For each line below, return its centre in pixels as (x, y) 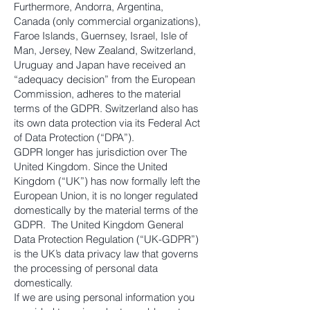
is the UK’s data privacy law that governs (106, 254)
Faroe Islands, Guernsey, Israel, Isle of (101, 36)
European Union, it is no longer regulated (106, 195)
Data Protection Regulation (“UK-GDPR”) (106, 239)
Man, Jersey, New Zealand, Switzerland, (105, 50)
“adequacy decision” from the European (104, 79)
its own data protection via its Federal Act (107, 123)
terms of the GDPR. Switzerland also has (106, 108)
